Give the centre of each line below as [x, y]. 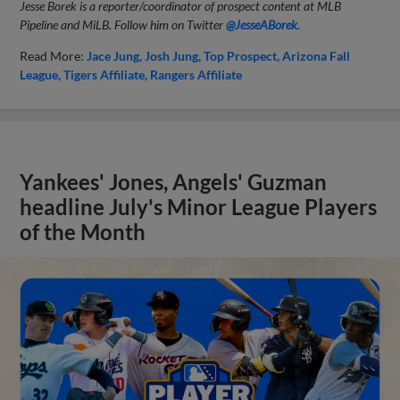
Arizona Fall [317, 55]
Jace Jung [113, 55]
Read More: [54, 55]
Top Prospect [241, 55]
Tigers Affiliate [104, 74]
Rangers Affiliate [196, 74]
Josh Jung [172, 55]
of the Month [83, 232]
